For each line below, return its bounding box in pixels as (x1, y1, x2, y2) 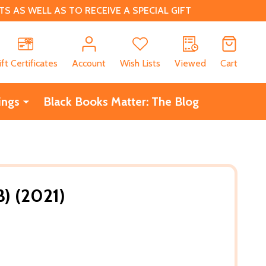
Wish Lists (120, 57, 160, 69)
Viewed (175, 57, 206, 69)
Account (72, 57, 106, 69)
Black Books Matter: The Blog (43, 94, 199, 109)
